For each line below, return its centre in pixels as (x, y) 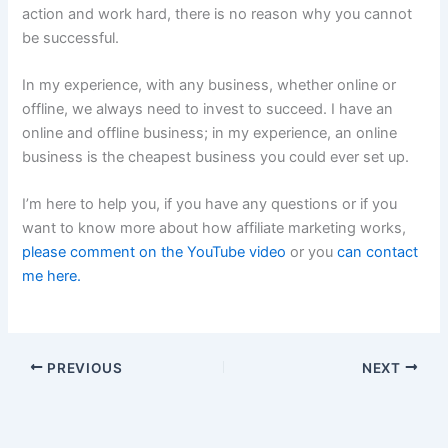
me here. (52, 276)
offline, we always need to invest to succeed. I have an (208, 108)
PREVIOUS (83, 367)
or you (312, 252)
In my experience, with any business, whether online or (209, 84)
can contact (378, 252)
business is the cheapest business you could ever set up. (216, 156)
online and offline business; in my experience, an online (210, 132)
